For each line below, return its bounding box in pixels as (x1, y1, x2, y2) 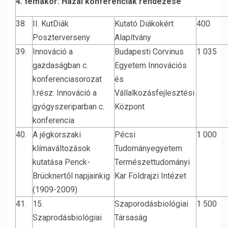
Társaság (115, 213, 147, 222)
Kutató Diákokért (115, 19, 174, 28)
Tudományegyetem (115, 144, 182, 153)
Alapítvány (115, 33, 151, 42)
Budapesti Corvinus (115, 47, 184, 56)
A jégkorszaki (33, 130, 81, 139)
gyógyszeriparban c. (33, 102, 104, 111)
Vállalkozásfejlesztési (115, 88, 194, 98)
